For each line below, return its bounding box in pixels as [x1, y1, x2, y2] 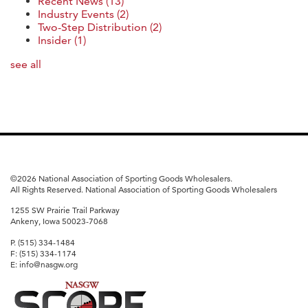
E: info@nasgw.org [10, 258, 78, 269]
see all [10, 57, 41, 71]
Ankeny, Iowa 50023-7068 [10, 215, 108, 226]
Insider [38, 33, 74, 47]
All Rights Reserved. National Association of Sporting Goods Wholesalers [10, 184, 277, 195]
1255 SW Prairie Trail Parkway [10, 204, 120, 215]
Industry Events [38, 7, 117, 21]
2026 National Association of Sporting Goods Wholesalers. [17, 173, 232, 184]
